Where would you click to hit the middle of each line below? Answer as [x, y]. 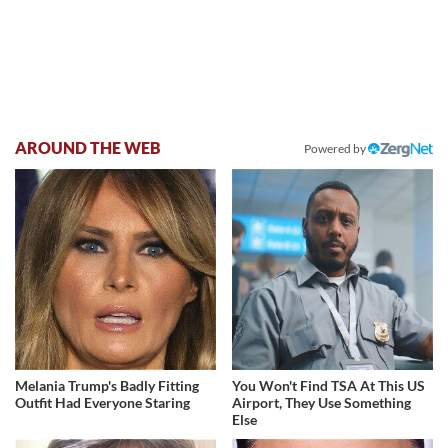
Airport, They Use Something [322, 402]
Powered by [336, 149]
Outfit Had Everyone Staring [102, 402]
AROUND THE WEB [88, 148]
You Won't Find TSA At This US [329, 385]
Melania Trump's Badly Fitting [107, 385]
